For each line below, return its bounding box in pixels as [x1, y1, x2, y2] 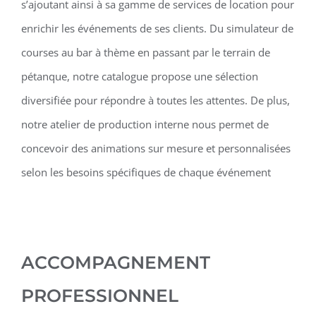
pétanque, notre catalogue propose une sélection [20, 69, 258, 84]
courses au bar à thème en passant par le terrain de [20, 45, 270, 60]
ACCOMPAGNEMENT [20, 252, 210, 274]
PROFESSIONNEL [20, 285, 178, 307]
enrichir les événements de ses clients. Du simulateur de [20, 21, 293, 36]
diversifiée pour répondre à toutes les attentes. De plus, [20, 93, 290, 108]
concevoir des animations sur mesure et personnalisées [20, 141, 291, 156]
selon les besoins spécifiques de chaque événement [20, 165, 271, 180]
